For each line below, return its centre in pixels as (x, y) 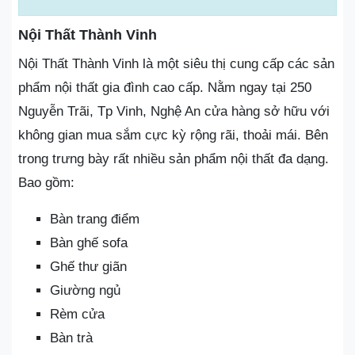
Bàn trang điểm (95, 219)
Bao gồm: (46, 182)
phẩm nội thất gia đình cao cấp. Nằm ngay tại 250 (165, 87)
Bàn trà (71, 338)
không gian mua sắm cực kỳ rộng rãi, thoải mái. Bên (173, 135)
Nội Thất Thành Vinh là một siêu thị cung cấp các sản (176, 63)
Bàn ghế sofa (89, 242)
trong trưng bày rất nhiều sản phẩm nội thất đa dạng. (174, 158)
